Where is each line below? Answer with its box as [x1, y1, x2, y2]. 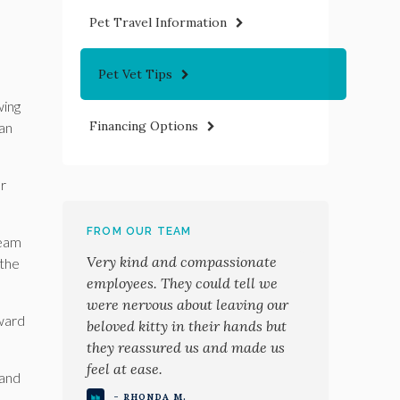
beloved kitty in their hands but [87, 317, 287, 336]
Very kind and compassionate [87, 253, 277, 271]
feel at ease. [87, 360, 162, 379]
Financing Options [89, 117, 198, 134]
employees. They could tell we [87, 274, 278, 293]
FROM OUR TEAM [87, 225, 192, 238]
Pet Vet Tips [98, 65, 172, 82]
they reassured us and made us [87, 338, 285, 357]
